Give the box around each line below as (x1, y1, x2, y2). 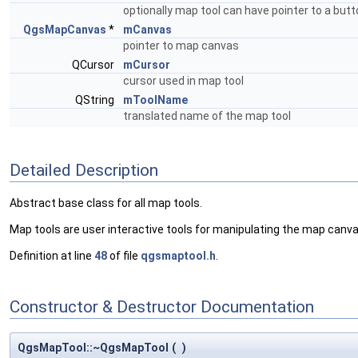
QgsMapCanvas (23, 23, 106, 36)
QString (75, 93, 117, 106)
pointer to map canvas (123, 39, 239, 52)
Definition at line (10, 249, 94, 263)
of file (107, 249, 141, 263)
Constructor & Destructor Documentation (10, 296, 314, 316)
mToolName (123, 93, 188, 106)
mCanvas (123, 23, 172, 36)
